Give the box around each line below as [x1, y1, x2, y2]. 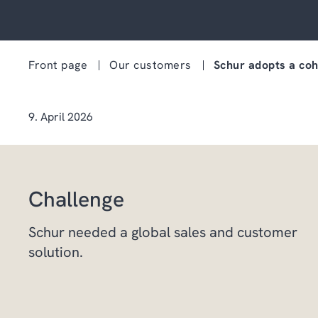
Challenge [28, 185, 124, 213]
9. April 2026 [28, 109, 93, 124]
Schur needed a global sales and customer [28, 223, 297, 241]
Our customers [109, 57, 192, 72]
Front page [28, 57, 87, 72]
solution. [28, 243, 83, 261]
